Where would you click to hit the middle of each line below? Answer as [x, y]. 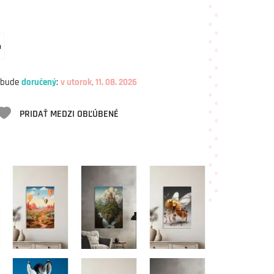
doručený [39, 82]
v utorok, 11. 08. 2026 [99, 82]
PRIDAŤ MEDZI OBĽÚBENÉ [68, 114]
